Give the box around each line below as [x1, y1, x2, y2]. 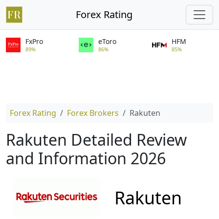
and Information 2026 [6, 148, 166, 169]
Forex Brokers [67, 108, 119, 118]
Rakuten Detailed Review [6, 129, 187, 150]
